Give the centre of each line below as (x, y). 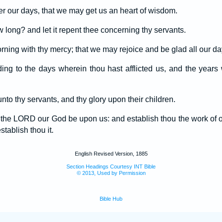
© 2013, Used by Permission (111, 173)
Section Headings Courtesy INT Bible (111, 166)
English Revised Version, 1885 (111, 154)
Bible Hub (111, 199)
